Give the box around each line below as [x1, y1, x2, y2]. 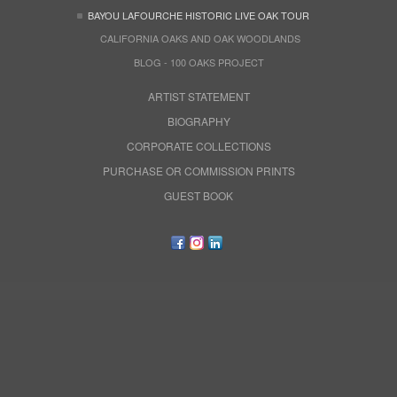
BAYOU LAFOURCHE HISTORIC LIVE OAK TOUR [87, 7, 309, 21]
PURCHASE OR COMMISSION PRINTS [102, 163, 295, 178]
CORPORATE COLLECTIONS [126, 138, 271, 153]
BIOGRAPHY [167, 113, 230, 128]
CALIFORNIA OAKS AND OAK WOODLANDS [97, 31, 300, 45]
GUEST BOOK [164, 188, 233, 203]
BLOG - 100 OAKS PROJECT [133, 55, 264, 69]
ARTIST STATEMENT [147, 89, 250, 104]
